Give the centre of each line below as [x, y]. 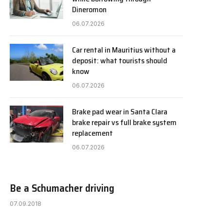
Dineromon [89, 9]
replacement [92, 133]
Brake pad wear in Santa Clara [120, 112]
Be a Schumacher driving [62, 188]
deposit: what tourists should [120, 61]
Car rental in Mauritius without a [124, 50]
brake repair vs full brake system [124, 122]
